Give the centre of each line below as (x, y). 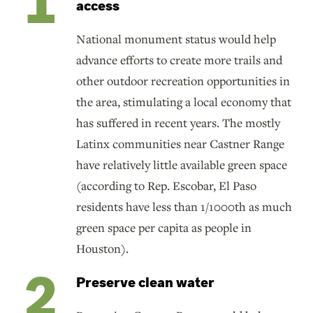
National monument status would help (176, 39)
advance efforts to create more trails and (179, 60)
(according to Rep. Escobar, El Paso (166, 186)
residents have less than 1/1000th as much (184, 207)
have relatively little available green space (182, 165)
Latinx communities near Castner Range (180, 144)
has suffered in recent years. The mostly (178, 123)
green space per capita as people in (164, 228)
